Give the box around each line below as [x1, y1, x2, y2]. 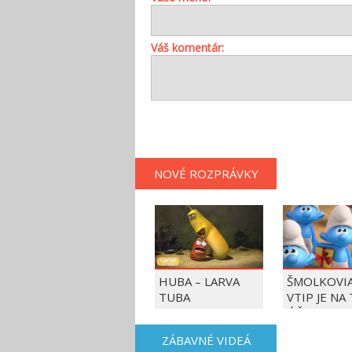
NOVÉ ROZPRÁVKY [153, 166, 258, 181]
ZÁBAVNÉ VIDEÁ [161, 332, 251, 348]
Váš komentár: [151, 40, 224, 55]
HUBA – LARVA [159, 273, 240, 289]
